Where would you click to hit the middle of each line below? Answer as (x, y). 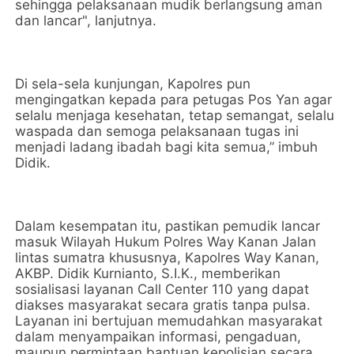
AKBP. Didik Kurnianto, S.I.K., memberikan (148, 273)
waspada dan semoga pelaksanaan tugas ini (157, 131)
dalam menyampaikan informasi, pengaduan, (158, 337)
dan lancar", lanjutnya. (86, 21)
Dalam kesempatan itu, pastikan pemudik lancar (168, 226)
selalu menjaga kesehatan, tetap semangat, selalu (175, 115)
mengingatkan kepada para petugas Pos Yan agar (174, 100)
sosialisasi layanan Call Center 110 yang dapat (162, 289)
